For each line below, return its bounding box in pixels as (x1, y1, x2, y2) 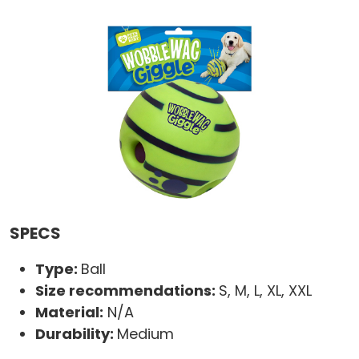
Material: (35, 302, 103, 323)
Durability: (35, 324, 117, 345)
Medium (117, 324, 174, 345)
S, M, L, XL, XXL (219, 280, 312, 301)
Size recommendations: (35, 280, 219, 301)
